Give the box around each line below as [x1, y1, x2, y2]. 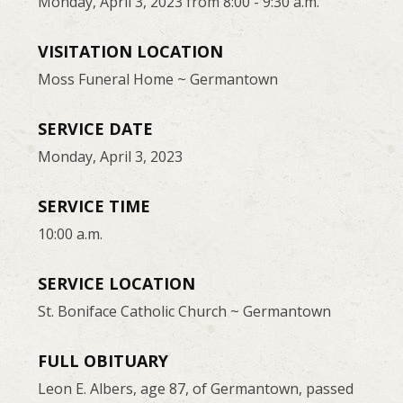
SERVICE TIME [38, 194, 151, 217]
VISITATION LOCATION [38, 40, 224, 62]
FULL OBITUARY [38, 349, 169, 372]
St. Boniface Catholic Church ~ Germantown [38, 300, 332, 321]
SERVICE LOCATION [38, 272, 196, 294]
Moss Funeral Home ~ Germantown [38, 68, 279, 89]
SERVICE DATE [38, 117, 154, 139]
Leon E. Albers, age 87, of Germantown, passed [38, 378, 354, 399]
